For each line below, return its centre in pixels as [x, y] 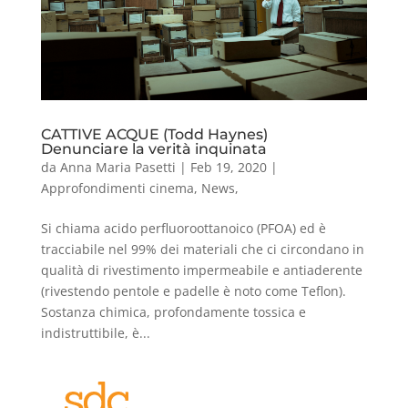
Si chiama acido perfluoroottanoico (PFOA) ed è [183, 229]
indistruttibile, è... [95, 333]
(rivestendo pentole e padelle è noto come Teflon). [193, 291]
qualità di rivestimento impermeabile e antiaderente [201, 270]
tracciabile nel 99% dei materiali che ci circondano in [202, 250]
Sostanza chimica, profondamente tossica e [173, 312]
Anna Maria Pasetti [117, 168]
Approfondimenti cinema [117, 189]
